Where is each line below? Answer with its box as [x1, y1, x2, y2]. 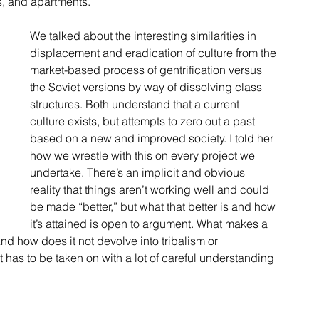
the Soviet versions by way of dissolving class [30, 79, 265, 94]
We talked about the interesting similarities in [30, 28, 259, 43]
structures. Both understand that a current [30, 96, 242, 111]
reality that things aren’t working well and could [30, 182, 272, 197]
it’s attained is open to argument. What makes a [30, 216, 271, 231]
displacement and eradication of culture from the [30, 45, 279, 60]
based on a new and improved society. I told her [30, 130, 276, 145]
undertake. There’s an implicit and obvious [30, 164, 248, 179]
